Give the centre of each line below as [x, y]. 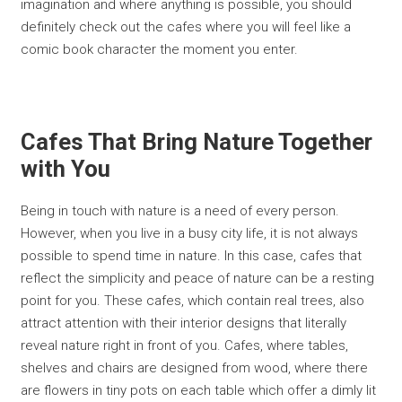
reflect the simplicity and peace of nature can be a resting [198, 279]
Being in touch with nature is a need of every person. [180, 211]
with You [66, 169]
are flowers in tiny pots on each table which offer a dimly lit [199, 391]
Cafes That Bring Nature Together [197, 142]
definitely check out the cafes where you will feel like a [186, 27]
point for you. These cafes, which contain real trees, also [193, 301]
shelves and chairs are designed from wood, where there [195, 368]
